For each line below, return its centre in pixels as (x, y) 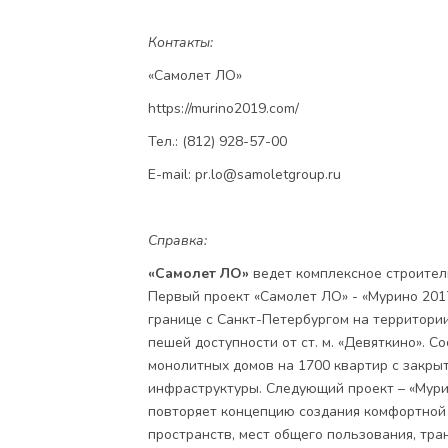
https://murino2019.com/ (223, 109)
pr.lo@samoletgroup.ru (268, 175)
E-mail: (171, 175)
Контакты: (180, 43)
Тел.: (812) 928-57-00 (217, 142)
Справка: (177, 241)
